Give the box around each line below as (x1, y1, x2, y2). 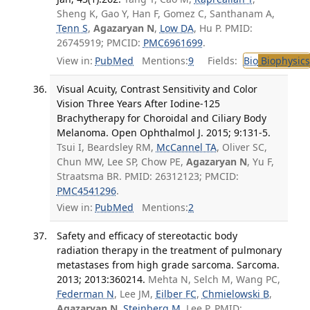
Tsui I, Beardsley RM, (56, 140, 156, 154)
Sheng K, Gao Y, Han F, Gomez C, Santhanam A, (56, 7, 275, 21)
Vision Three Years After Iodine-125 (56, 96, 220, 110)
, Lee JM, (113, 286, 156, 300)
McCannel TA (156, 140, 217, 154)
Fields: (199, 53, 240, 67)
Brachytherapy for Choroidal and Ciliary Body (56, 111, 266, 125)
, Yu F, (246, 154, 274, 168)
